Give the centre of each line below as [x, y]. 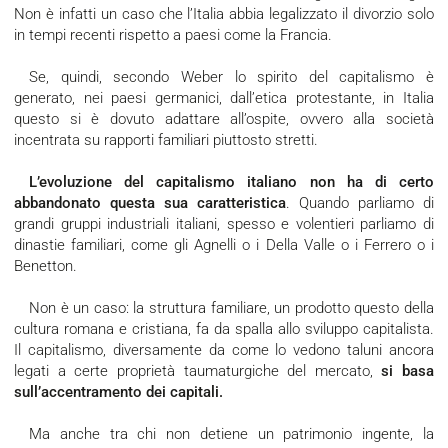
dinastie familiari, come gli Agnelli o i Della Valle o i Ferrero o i [224, 245]
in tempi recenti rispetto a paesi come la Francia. [175, 35]
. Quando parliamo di [360, 203]
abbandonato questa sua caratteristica [150, 203]
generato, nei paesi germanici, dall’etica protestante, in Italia [224, 98]
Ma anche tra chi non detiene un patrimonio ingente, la [35, 434]
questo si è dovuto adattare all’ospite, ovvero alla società [224, 119]
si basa [407, 371]
